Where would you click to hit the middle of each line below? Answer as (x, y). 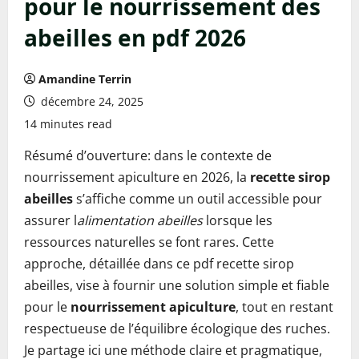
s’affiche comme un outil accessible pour (198, 199)
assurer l (50, 220)
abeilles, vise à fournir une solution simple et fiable (177, 285)
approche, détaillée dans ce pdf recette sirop (159, 264)
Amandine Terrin (85, 79)
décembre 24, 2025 (91, 101)
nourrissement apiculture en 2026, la (137, 177)
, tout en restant (284, 307)
